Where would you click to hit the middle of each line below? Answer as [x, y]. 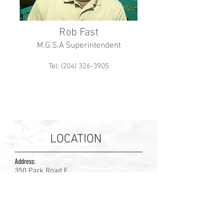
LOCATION [76, 139]
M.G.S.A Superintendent [79, 46]
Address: [25, 161]
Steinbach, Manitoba [47, 179]
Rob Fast [79, 33]
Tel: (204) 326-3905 [79, 66]
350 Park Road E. [42, 171]
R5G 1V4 [28, 188]
